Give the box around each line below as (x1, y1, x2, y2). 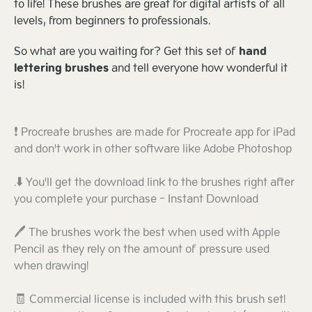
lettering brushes (14, 56, 109, 81)
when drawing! (14, 253, 88, 279)
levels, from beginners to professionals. (14, 8, 210, 34)
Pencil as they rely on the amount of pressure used (14, 237, 270, 263)
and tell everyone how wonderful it (109, 56, 288, 81)
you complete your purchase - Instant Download (14, 187, 258, 212)
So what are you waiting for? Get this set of (14, 39, 239, 65)
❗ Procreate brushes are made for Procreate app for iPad (14, 120, 295, 146)
